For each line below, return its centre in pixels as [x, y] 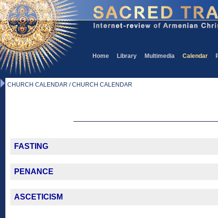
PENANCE [34, 172]
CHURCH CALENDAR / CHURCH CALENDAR [70, 85]
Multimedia [160, 56]
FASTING [31, 146]
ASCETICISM [38, 197]
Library [127, 56]
